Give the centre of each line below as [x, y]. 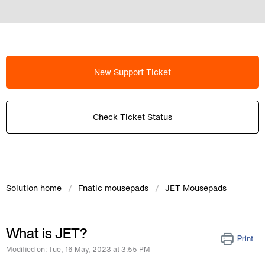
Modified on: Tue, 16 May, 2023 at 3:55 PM [78, 249]
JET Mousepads [196, 188]
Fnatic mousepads [113, 188]
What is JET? [46, 233]
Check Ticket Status [132, 117]
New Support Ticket [132, 72]
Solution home [35, 188]
